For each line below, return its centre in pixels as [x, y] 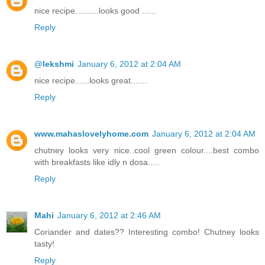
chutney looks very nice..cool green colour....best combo [147, 151]
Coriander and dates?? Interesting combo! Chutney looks [147, 232]
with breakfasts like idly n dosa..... [97, 162]
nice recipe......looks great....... [91, 81]
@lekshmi [54, 64]
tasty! [44, 244]
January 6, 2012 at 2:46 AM [109, 216]
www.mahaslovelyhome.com [91, 134]
